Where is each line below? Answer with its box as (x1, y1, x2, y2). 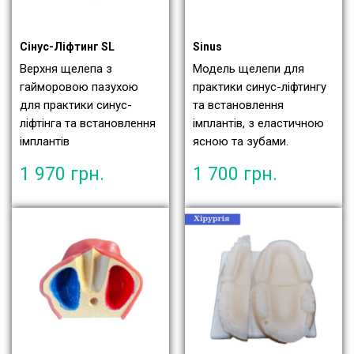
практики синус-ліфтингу (193, 80, 326, 95)
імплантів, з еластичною (193, 116, 324, 131)
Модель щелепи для (193, 62, 304, 77)
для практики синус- (20, 98, 132, 113)
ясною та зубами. (193, 134, 288, 149)
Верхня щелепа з (20, 62, 112, 77)
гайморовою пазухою (20, 80, 138, 95)
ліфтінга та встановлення (20, 116, 156, 131)
